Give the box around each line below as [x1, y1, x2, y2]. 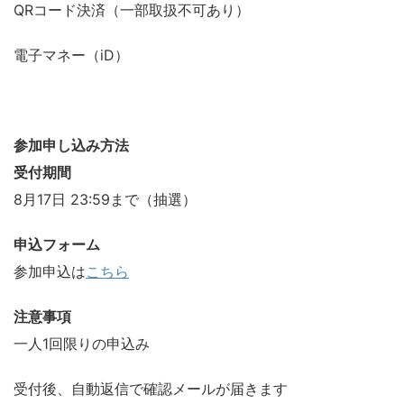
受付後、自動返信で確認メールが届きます [14, 379, 288, 398]
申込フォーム [14, 234, 100, 253]
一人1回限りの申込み [14, 334, 150, 353]
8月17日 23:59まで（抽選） [14, 189, 197, 208]
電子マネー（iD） [14, 45, 129, 64]
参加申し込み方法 [14, 135, 129, 154]
